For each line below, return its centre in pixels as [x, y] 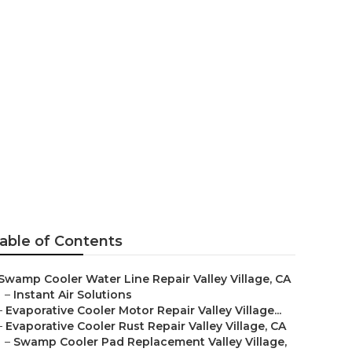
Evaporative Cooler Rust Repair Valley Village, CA [146, 326]
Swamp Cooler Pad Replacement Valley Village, [150, 342]
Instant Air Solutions [73, 295]
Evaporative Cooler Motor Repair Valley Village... [143, 310]
